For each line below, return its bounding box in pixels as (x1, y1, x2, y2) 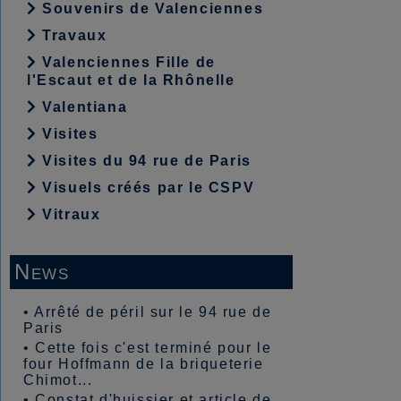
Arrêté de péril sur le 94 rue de (34, 304, 272, 320)
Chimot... (23, 372, 93, 388)
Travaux (37, 28, 107, 43)
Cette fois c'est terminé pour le (35, 340, 272, 355)
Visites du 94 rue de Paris (37, 153, 252, 168)
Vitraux (37, 207, 101, 222)
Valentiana (37, 99, 128, 115)
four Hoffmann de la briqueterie (23, 356, 264, 371)
